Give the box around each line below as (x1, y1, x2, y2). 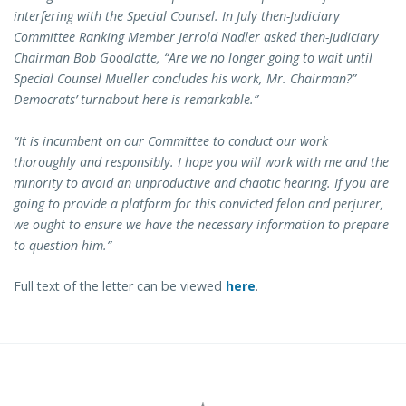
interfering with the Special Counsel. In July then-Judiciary (14, 7, 340, 25)
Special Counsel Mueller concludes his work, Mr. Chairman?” (14, 70, 356, 88)
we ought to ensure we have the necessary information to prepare (14, 215, 389, 233)
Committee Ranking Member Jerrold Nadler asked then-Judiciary (14, 28, 379, 46)
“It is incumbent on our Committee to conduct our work (14, 131, 328, 150)
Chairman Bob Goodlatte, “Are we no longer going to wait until (14, 49, 372, 67)
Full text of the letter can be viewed (14, 276, 226, 295)
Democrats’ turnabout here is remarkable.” (14, 91, 258, 109)
